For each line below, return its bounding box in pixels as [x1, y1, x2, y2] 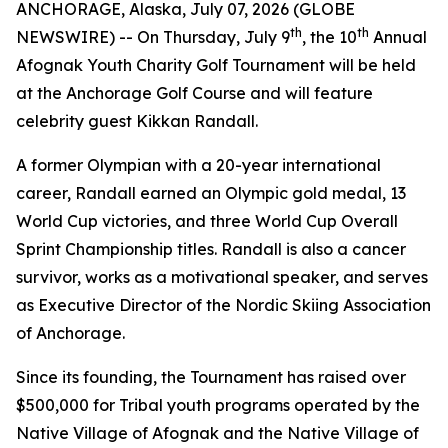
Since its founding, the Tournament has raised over [16, 367, 406, 387]
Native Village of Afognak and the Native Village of [16, 423, 419, 443]
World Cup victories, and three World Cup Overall [16, 211, 398, 231]
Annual [369, 27, 427, 47]
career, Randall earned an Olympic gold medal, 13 [16, 183, 406, 203]
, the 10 [302, 27, 357, 47]
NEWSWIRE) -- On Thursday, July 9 [16, 27, 290, 47]
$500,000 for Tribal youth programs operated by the [16, 395, 420, 415]
